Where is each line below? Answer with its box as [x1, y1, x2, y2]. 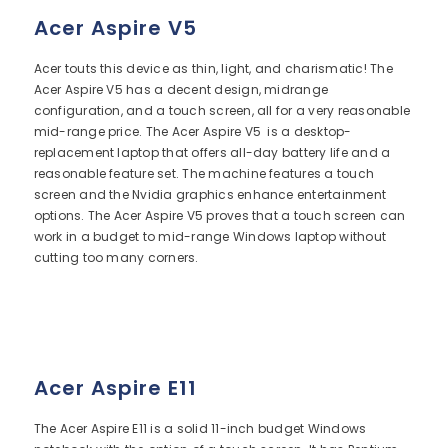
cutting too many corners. [33, 249, 199, 266]
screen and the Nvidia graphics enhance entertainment [33, 186, 387, 203]
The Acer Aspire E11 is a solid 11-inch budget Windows [33, 420, 367, 437]
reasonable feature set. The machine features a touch [33, 165, 375, 182]
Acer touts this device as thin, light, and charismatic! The [33, 60, 393, 77]
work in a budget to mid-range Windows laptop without [33, 228, 387, 245]
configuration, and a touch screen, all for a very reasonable [33, 102, 410, 119]
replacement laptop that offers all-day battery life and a [33, 144, 391, 161]
